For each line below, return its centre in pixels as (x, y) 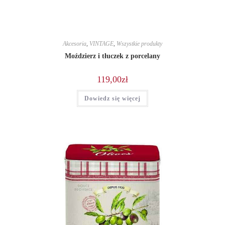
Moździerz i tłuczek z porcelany (113, 56)
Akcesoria (75, 44)
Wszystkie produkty (139, 44)
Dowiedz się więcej (113, 99)
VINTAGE (101, 44)
